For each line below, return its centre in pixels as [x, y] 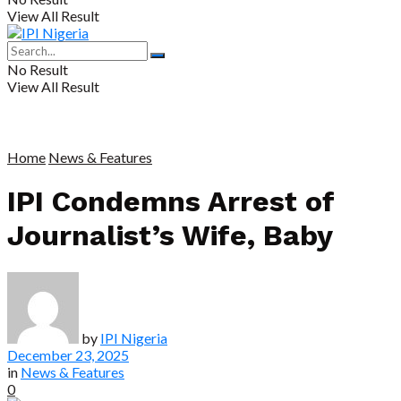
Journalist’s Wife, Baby [170, 236]
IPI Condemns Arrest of [171, 202]
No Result [38, 69]
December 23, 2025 [68, 354]
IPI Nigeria [134, 337]
